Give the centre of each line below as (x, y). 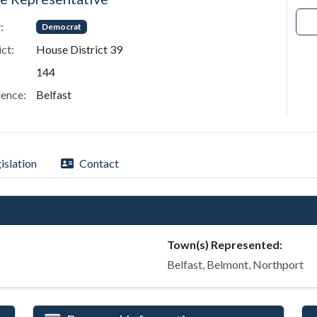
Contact (99, 163)
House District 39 (79, 49)
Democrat (61, 27)
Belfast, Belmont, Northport (235, 264)
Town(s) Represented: (225, 244)
